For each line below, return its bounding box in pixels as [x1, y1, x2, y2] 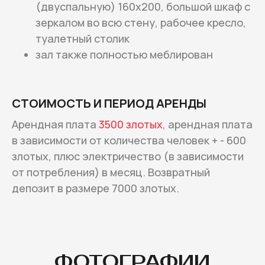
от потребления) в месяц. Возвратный [12, 164, 210, 179]
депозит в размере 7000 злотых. [12, 180, 179, 195]
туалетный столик [35, 31, 130, 46]
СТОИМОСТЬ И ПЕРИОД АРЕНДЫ [12, 95, 206, 111]
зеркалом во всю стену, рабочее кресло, [35, 15, 246, 30]
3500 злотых [99, 117, 163, 131]
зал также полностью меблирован [35, 47, 213, 62]
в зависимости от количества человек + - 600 [12, 132, 246, 147]
